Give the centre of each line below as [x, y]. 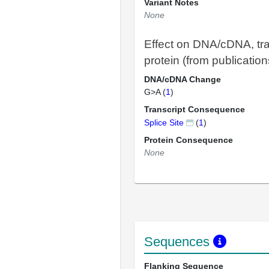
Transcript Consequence [195, 109]
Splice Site [164, 122]
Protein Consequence [189, 140]
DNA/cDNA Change [183, 79]
